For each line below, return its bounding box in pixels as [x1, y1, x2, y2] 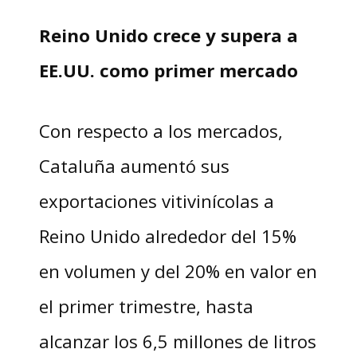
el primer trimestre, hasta [38, 294, 253, 319]
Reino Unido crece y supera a [38, 23, 298, 48]
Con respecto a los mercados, [38, 119, 283, 143]
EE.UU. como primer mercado [38, 58, 298, 83]
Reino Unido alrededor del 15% [38, 224, 296, 249]
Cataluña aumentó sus [38, 154, 229, 178]
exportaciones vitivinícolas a [38, 189, 274, 214]
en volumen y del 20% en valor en [38, 259, 317, 284]
